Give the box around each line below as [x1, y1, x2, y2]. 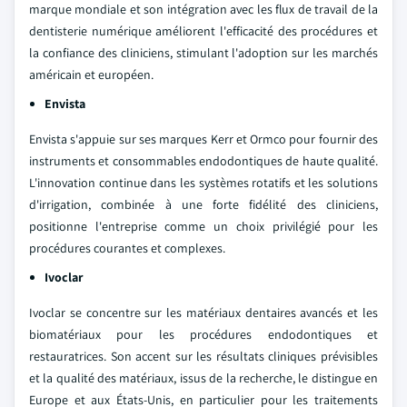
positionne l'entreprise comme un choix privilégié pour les [29, 218, 378, 234]
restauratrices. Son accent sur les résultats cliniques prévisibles [29, 348, 378, 364]
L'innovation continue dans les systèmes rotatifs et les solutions [29, 174, 378, 191]
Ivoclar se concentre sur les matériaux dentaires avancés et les [29, 304, 378, 321]
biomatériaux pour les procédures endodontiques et [29, 326, 378, 342]
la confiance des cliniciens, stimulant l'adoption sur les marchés [29, 45, 378, 61]
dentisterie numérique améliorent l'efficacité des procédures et [29, 23, 378, 39]
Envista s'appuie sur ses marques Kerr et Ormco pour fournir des [29, 131, 378, 147]
